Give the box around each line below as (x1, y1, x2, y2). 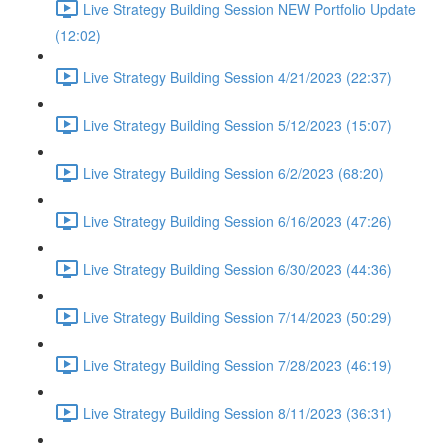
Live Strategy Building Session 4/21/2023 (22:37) (83, 66, 392, 87)
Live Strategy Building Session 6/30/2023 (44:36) (83, 258, 392, 279)
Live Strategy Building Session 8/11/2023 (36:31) (83, 402, 392, 423)
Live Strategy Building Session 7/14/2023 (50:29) (83, 306, 392, 327)
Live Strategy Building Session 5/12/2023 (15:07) (83, 114, 392, 135)
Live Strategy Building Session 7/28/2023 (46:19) (83, 354, 392, 375)
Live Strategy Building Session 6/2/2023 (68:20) (83, 162, 384, 183)
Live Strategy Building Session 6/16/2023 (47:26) (83, 210, 392, 231)
